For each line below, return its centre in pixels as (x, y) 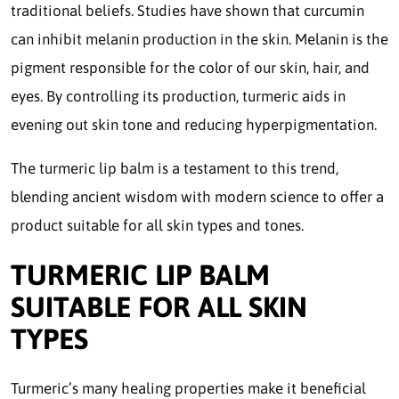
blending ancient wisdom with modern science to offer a (197, 197)
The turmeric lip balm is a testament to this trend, (175, 169)
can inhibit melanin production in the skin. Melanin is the (199, 40)
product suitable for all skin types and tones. (157, 226)
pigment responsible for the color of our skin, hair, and (190, 68)
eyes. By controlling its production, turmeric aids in (178, 97)
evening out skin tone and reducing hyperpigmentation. (194, 125)
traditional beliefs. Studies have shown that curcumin (187, 11)
